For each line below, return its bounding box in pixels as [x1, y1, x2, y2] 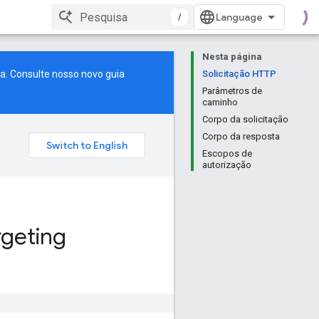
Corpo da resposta [202, 131, 280, 142]
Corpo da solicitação [202, 114, 288, 125]
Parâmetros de [202, 85, 262, 96]
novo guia [81, 68, 125, 80]
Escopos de [202, 148, 252, 159]
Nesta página [202, 51, 262, 62]
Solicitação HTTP [202, 68, 276, 79]
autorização [202, 159, 251, 170]
